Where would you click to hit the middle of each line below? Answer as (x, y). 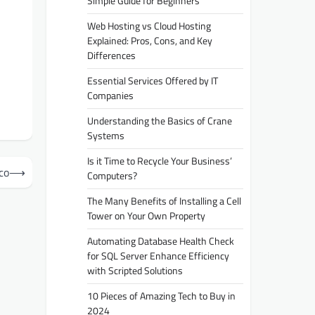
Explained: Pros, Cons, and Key (150, 40)
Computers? (112, 175)
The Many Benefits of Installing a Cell (164, 201)
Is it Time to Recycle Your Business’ (160, 161)
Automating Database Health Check (161, 241)
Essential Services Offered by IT (153, 81)
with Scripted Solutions (135, 270)
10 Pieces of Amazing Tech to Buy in (161, 296)
